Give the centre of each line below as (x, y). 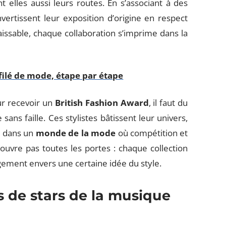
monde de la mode (76, 133)
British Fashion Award (102, 103)
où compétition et (152, 133)
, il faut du (168, 103)
